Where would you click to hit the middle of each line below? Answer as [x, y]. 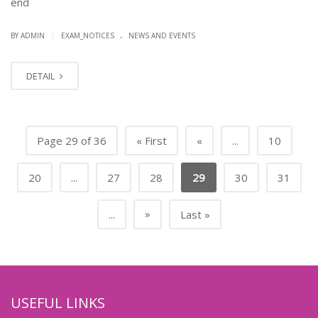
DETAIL [42, 76]
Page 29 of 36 [72, 140]
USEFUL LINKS [58, 302]
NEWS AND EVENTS [162, 35]
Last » [195, 214]
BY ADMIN [29, 35]
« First [152, 140]
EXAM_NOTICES [88, 35]
